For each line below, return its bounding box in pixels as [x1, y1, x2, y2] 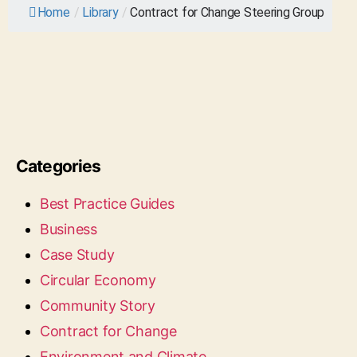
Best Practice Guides [40, 195, 175, 212]
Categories [16, 156, 101, 176]
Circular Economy [40, 272, 156, 288]
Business [40, 221, 97, 237]
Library [82, 5, 119, 20]
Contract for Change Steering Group [130, 5, 325, 20]
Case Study [40, 246, 115, 263]
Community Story [40, 297, 155, 314]
